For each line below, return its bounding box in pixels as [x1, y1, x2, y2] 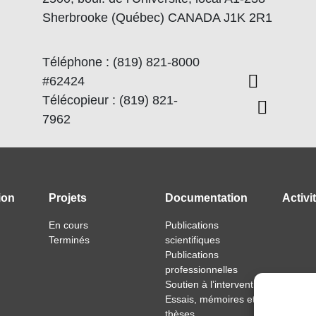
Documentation [165, 191, 248, 204]
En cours [48, 219, 88, 231]
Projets [48, 191, 87, 204]
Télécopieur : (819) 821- [42, 92, 178, 107]
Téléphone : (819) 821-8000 [42, 54, 200, 69]
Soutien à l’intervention [165, 278, 267, 290]
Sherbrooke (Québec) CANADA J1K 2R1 [42, 10, 272, 25]
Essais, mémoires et [165, 293, 255, 305]
